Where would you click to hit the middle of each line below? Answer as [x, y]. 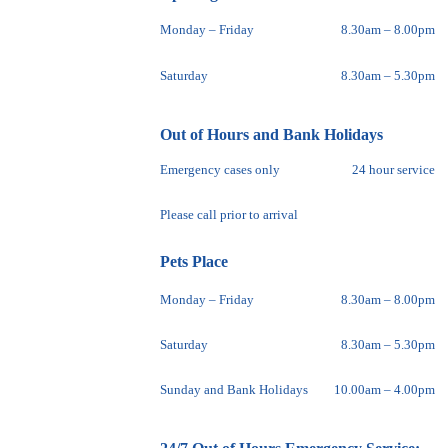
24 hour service [393, 170]
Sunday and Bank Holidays [234, 389]
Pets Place [194, 261]
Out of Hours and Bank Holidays [271, 135]
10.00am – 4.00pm [384, 389]
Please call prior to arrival [229, 214]
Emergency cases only [220, 170]
